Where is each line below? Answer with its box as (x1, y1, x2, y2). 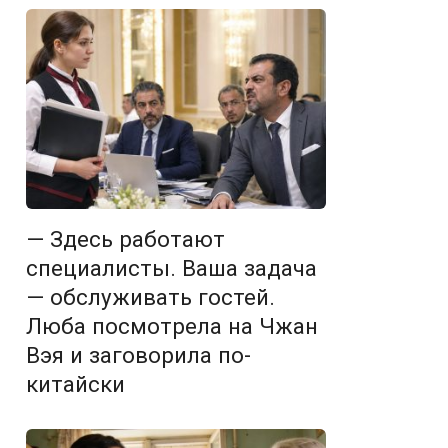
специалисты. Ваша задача (26, 255, 317, 281)
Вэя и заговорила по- (26, 342, 251, 368)
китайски (26, 371, 125, 397)
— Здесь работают (26, 226, 225, 252)
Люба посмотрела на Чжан (26, 313, 318, 339)
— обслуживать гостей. (26, 284, 275, 310)
